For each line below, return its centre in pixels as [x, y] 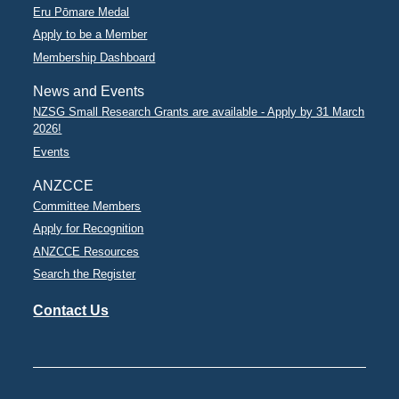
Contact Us [71, 311]
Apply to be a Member [90, 35]
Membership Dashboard [94, 57]
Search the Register [85, 274]
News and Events [89, 91]
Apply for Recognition [89, 229]
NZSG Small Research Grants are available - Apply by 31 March [199, 112]
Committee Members [87, 206]
